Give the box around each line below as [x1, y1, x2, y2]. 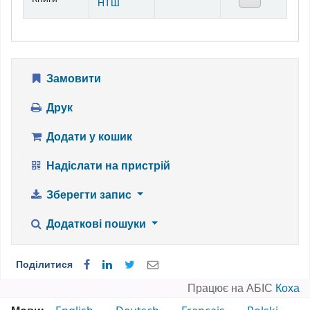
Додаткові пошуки [43, 215, 149, 232]
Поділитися [15, 257, 73, 272]
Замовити [43, 70, 101, 87]
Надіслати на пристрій [43, 157, 170, 174]
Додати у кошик [43, 128, 132, 145]
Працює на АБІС [188, 280, 275, 297]
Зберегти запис [43, 186, 134, 203]
